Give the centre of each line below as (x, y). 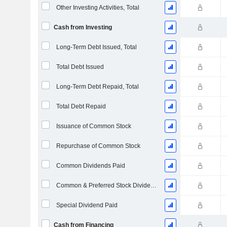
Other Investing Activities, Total (98, 8)
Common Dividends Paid (90, 166)
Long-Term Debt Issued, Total (96, 47)
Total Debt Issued (80, 67)
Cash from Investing (83, 27)
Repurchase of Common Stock (98, 146)
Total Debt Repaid (81, 106)
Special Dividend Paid (87, 205)
